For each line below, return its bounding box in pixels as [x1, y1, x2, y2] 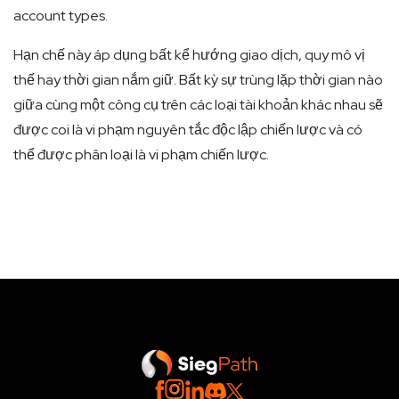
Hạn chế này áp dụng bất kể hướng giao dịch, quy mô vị [13, 45, 365, 64]
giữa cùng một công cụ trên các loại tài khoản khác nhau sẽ [13, 95, 383, 114]
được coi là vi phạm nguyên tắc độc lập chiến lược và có [13, 120, 362, 139]
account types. [13, 6, 108, 25]
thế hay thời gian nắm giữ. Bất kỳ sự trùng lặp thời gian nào [13, 70, 383, 89]
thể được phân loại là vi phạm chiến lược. [13, 145, 269, 164]
